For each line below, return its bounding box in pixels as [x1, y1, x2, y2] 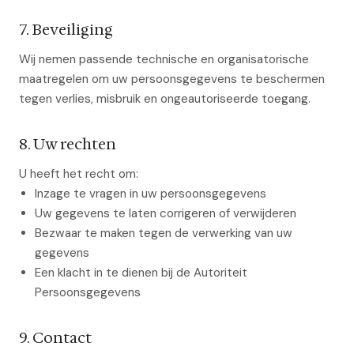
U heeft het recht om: [19, 166, 138, 182]
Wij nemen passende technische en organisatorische [19, 51, 309, 67]
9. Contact [19, 327, 92, 348]
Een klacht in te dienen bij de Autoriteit [35, 265, 247, 281]
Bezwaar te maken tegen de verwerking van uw [35, 225, 292, 241]
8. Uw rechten [19, 134, 116, 154]
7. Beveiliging [19, 19, 113, 40]
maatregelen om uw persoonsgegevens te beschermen [19, 71, 325, 87]
